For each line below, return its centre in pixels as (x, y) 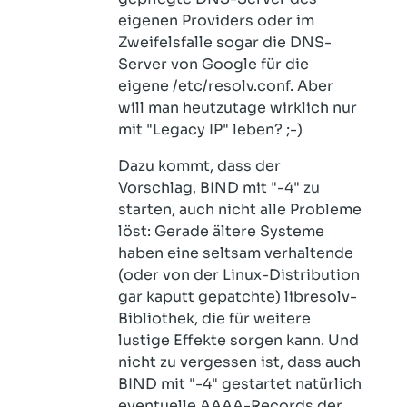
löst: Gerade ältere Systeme (221, 231)
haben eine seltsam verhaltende (236, 253)
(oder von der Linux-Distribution (239, 275)
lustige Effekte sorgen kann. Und (238, 340)
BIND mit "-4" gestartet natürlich (240, 384)
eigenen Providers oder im (216, 20)
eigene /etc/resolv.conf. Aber (226, 86)
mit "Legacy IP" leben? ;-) (210, 129)
